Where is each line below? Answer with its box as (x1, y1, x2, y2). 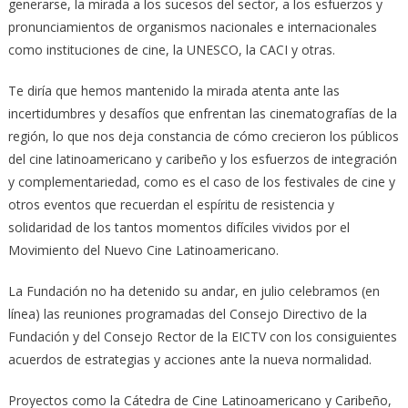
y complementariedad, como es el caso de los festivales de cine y (7, 172, 395, 190)
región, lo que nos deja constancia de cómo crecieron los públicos (7, 127, 399, 145)
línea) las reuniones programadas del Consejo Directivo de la (7, 304, 367, 322)
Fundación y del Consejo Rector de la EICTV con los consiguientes (7, 327, 397, 345)
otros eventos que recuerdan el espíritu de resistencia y (7, 195, 334, 213)
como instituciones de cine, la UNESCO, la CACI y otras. (7, 40, 335, 58)
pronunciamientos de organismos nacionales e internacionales (7, 17, 377, 36)
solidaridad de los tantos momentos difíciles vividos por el (7, 218, 350, 236)
